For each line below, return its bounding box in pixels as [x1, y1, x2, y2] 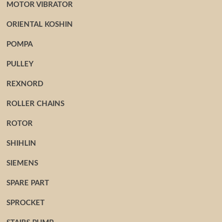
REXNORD [6, 80, 43, 88]
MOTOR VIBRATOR [6, 1, 73, 8]
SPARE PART [6, 179, 49, 187]
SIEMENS [6, 160, 38, 167]
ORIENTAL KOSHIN [6, 21, 73, 28]
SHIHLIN [6, 140, 36, 147]
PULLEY [6, 60, 34, 68]
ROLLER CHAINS [6, 100, 64, 108]
